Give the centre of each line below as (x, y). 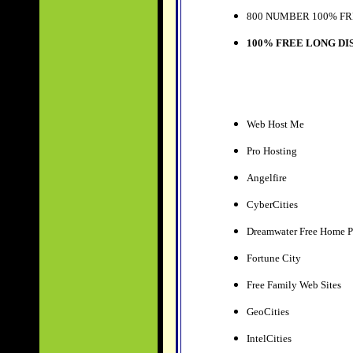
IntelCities (269, 338)
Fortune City (273, 258)
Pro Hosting (271, 151)
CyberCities (272, 204)
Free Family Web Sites (294, 285)
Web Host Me (276, 124)
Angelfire (266, 178)
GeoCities (268, 312)
